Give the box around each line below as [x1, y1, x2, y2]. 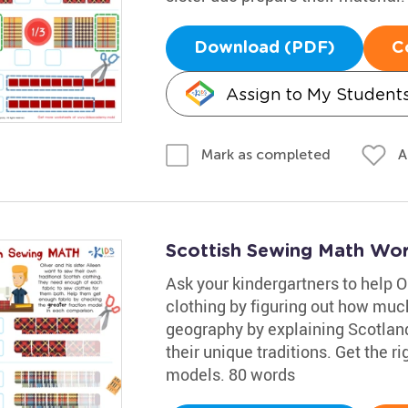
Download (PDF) [193, 39, 335, 56]
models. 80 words [165, 363, 295, 385]
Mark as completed [200, 146, 331, 163]
